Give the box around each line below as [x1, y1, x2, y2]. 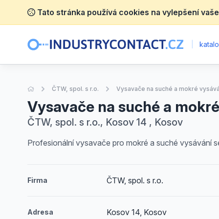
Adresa [27, 208, 53, 216]
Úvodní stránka [34, 85, 77, 92]
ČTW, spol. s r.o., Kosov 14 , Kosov [27, 116, 183, 128]
